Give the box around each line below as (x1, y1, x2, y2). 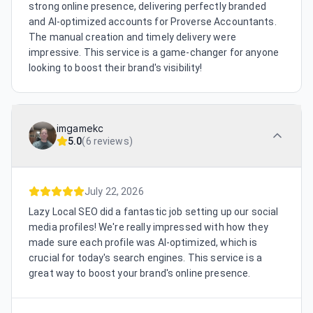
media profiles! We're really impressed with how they (29, 221, 268, 233)
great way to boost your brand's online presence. (29, 268, 251, 279)
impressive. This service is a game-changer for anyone (29, 47, 279, 59)
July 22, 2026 (85, 186, 144, 198)
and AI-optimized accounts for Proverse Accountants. (29, 16, 277, 28)
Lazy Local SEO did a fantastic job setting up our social (29, 206, 279, 218)
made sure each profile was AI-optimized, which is (29, 237, 258, 249)
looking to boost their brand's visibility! (29, 62, 203, 74)
